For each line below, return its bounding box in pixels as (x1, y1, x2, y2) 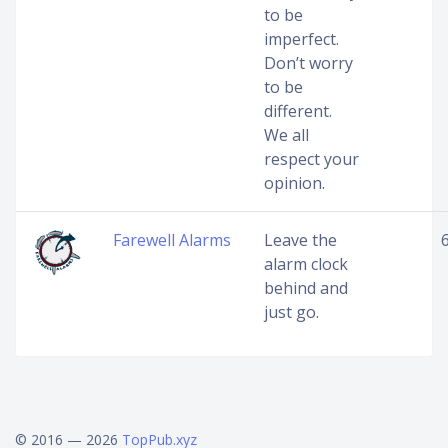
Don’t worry (264, 52, 353, 74)
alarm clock (264, 253, 348, 275)
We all (264, 124, 309, 146)
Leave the (264, 229, 337, 251)
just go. (264, 301, 319, 323)
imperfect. (264, 28, 339, 50)
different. (264, 100, 332, 122)
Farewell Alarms (113, 229, 231, 251)
